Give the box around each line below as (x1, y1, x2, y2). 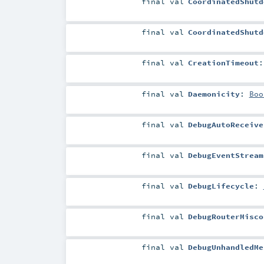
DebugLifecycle (187, 180, 254, 190)
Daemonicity (187, 88, 240, 98)
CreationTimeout (187, 58, 259, 68)
